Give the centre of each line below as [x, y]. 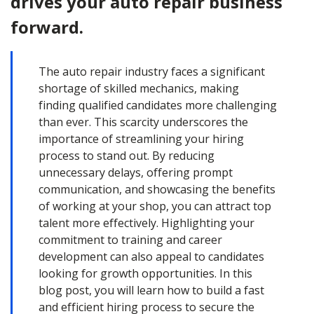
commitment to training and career [130, 240]
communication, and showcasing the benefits [157, 189]
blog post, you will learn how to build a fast [151, 290]
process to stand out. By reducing [127, 156]
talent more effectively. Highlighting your [146, 223]
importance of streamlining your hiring [141, 139]
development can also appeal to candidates [151, 257]
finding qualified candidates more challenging [158, 105]
